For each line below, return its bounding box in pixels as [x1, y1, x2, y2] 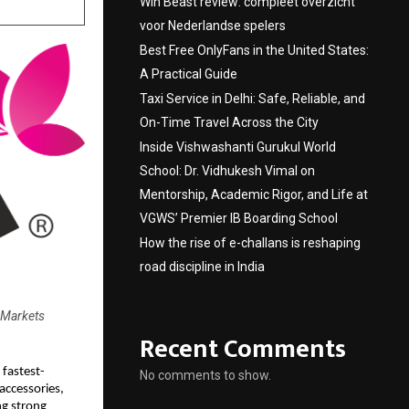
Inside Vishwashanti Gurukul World [140, 140, 336, 154]
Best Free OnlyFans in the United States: [140, 43, 369, 58]
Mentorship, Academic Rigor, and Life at [140, 187, 368, 202]
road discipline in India [140, 259, 265, 274]
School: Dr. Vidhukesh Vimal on [140, 163, 315, 178]
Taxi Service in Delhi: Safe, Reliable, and [140, 91, 365, 106]
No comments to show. [140, 368, 271, 383]
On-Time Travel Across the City [140, 115, 319, 130]
